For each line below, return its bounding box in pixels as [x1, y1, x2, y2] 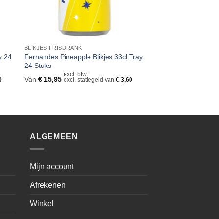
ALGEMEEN [30, 132, 78, 141]
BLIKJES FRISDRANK [24, 45, 82, 51]
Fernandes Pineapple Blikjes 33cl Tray [24, 53, 143, 61]
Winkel [30, 199, 54, 208]
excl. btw [63, 71, 87, 78]
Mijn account [30, 162, 74, 171]
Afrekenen [30, 180, 66, 189]
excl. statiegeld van [63, 77, 116, 83]
